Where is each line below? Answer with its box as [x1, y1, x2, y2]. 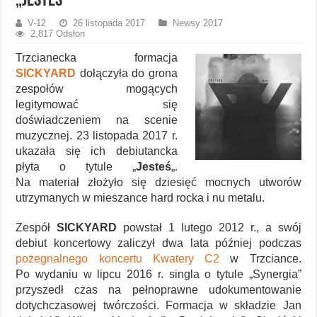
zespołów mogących [16, 82, 178, 95]
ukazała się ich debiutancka [16, 144, 178, 157]
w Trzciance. [219, 252, 301, 265]
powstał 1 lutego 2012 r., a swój [117, 221, 301, 234]
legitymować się [16, 98, 178, 110]
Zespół [16, 221, 57, 234]
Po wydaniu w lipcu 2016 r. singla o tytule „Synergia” [16, 267, 301, 280]
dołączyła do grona [76, 67, 178, 79]
